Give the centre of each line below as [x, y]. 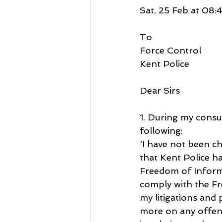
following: [161, 130]
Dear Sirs [160, 90]
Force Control [170, 50]
